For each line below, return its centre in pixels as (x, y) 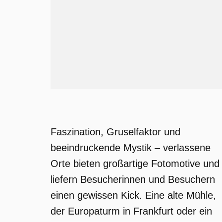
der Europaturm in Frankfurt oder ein (131, 211)
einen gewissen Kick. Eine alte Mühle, (133, 195)
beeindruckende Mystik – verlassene (131, 148)
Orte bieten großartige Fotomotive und (135, 164)
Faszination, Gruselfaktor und (115, 132)
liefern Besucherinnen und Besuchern (133, 179)
